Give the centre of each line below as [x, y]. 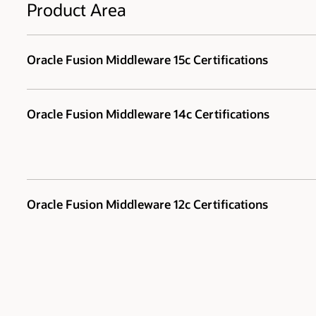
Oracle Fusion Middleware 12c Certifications [147, 204]
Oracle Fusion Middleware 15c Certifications [147, 60]
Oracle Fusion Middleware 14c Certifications [148, 114]
